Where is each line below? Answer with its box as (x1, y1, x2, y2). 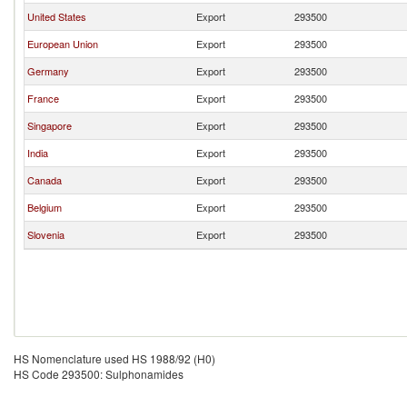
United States (27, 9, 86, 24)
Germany (27, 64, 69, 78)
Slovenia (27, 227, 65, 242)
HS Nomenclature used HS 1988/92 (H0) (14, 351, 215, 366)
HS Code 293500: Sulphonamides (14, 366, 184, 382)
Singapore (27, 118, 72, 133)
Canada (27, 173, 62, 187)
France (27, 91, 59, 105)
